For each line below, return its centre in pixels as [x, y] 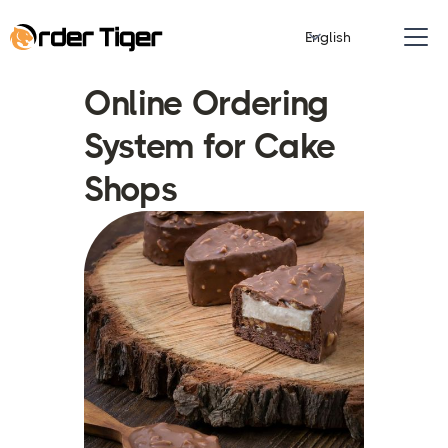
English [328, 37]
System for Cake [210, 146]
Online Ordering [206, 103]
